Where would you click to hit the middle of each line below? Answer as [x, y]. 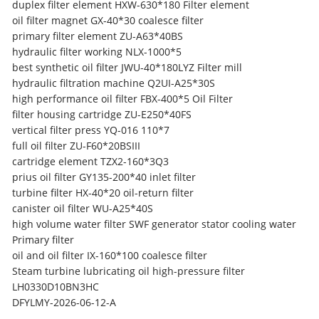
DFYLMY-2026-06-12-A [64, 302]
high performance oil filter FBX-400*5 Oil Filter [123, 99]
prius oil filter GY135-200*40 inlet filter [104, 177]
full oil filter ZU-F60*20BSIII [78, 146]
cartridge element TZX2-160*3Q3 [92, 161]
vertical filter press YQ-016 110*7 [93, 130]
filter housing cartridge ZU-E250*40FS [104, 114]
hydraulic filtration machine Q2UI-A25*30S [115, 83]
